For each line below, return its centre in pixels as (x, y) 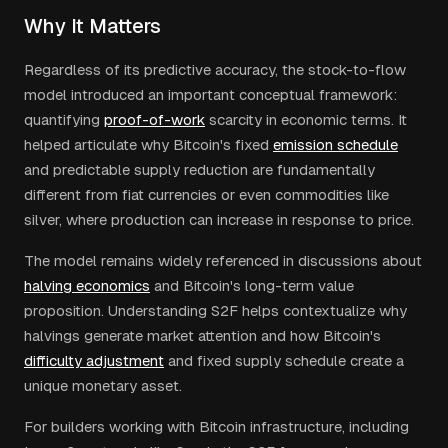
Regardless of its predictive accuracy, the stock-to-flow (215, 69)
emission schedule (335, 144)
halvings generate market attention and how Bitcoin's (202, 335)
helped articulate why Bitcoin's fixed (146, 144)
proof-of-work (154, 119)
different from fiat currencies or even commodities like (206, 194)
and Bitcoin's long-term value (254, 285)
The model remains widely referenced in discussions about (223, 260)
